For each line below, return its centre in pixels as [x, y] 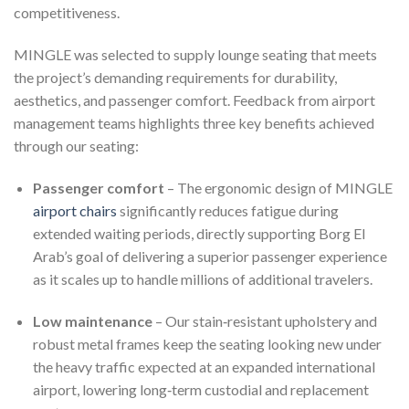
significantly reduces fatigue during [227, 211]
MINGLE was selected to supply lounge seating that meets [195, 55]
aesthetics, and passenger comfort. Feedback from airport [194, 100]
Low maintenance [92, 320]
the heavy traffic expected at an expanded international [204, 366]
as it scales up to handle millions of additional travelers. [202, 279]
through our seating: [76, 146]
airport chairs [74, 211]
